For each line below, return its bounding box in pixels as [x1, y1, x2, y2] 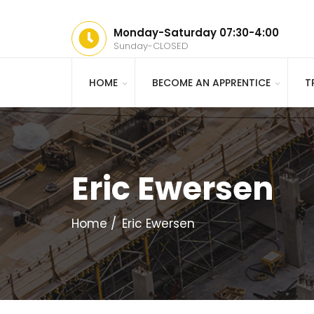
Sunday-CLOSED [114, 39, 189, 53]
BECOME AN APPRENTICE [152, 76, 271, 90]
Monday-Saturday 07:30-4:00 [114, 25, 279, 40]
